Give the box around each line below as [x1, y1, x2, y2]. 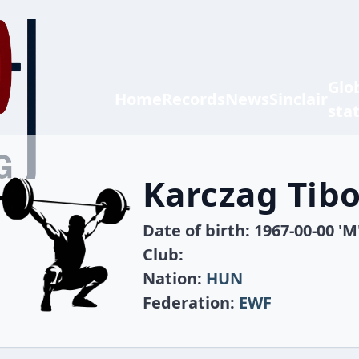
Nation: [142, 267, 206, 289]
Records [162, 88, 225, 110]
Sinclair [269, 88, 328, 110]
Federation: [142, 291, 239, 313]
